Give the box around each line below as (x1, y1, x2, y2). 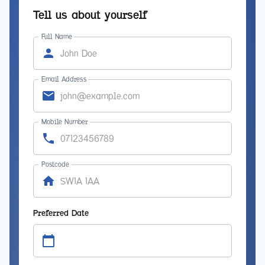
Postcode (41, 160, 69, 169)
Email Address (41, 75, 86, 83)
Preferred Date (33, 208, 89, 219)
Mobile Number (41, 117, 88, 126)
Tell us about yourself (33, 8, 147, 22)
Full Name (41, 32, 72, 41)
